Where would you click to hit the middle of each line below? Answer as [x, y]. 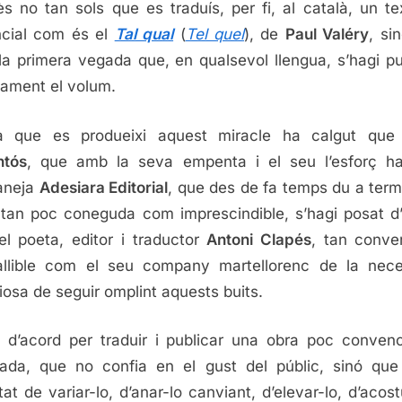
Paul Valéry [327, 35]
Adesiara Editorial [104, 187]
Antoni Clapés [259, 239]
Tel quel [214, 35]
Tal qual [144, 35]
